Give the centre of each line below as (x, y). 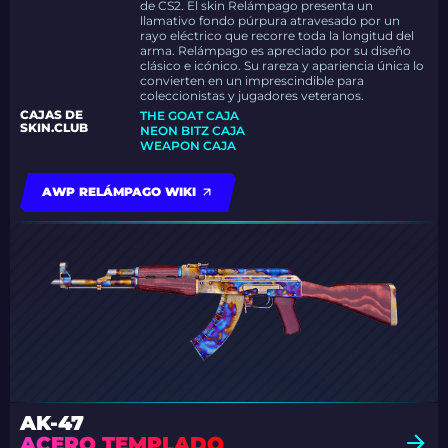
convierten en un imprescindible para (252, 80)
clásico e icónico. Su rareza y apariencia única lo (282, 65)
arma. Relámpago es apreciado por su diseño (276, 50)
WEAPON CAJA (188, 145)
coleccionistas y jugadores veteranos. (252, 95)
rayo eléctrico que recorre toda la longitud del (277, 35)
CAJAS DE (51, 114)
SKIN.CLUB (54, 127)
